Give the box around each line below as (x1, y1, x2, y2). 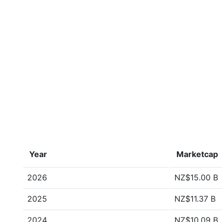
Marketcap (176, 149, 218, 159)
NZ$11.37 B (174, 194, 216, 204)
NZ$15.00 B (174, 172, 218, 182)
